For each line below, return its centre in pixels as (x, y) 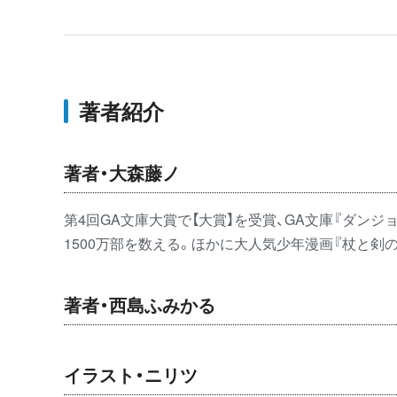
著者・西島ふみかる (140, 305)
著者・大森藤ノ (122, 173)
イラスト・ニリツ (131, 375)
